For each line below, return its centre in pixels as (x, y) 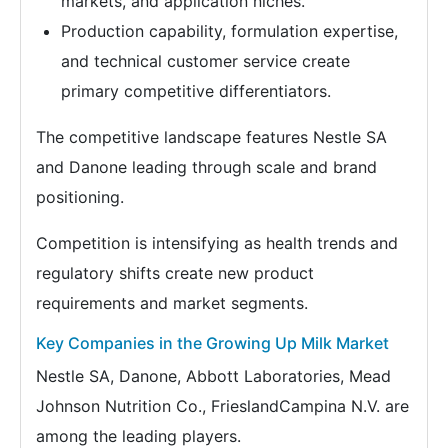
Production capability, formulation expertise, (229, 30)
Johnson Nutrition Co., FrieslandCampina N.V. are (222, 405)
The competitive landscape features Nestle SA (211, 136)
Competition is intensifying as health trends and (217, 242)
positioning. (80, 196)
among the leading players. (138, 435)
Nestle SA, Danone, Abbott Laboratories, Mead (213, 375)
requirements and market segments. (172, 302)
